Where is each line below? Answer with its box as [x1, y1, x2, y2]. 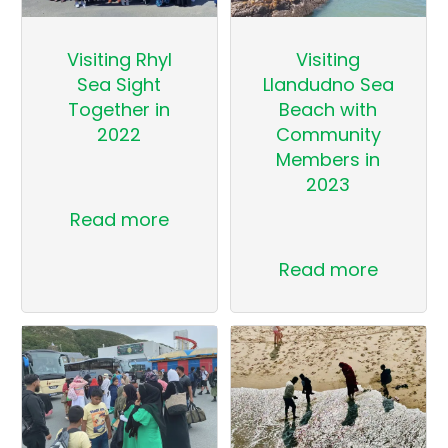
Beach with [279, 96, 378, 122]
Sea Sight [77, 71, 162, 97]
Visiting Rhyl [66, 46, 172, 72]
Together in [68, 96, 171, 122]
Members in [276, 146, 381, 172]
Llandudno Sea [262, 71, 394, 97]
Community [275, 121, 381, 147]
